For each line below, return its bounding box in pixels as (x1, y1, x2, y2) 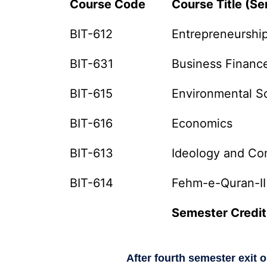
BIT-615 (70, 86, 113, 101)
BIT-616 (70, 116, 113, 131)
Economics (172, 116, 233, 131)
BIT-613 (70, 146, 114, 160)
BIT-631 (70, 57, 114, 71)
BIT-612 (70, 27, 113, 41)
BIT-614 (70, 176, 114, 190)
